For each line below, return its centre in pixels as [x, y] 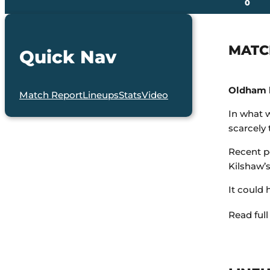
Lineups [101, 95]
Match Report [51, 95]
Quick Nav [68, 57]
